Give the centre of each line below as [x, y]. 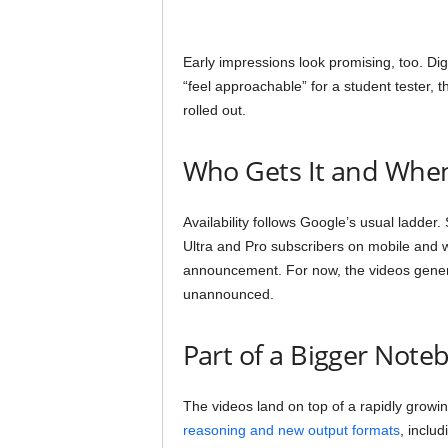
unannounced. [228, 294]
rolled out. [214, 110]
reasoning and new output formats [291, 430]
